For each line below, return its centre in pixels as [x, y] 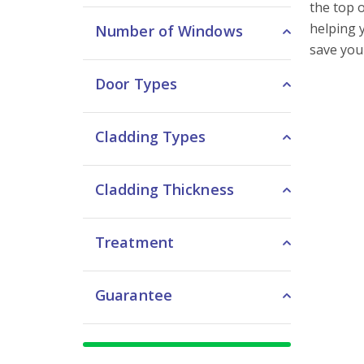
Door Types [136, 84]
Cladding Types [151, 136]
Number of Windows [169, 31]
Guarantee [134, 295]
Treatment [134, 242]
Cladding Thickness [165, 189]
